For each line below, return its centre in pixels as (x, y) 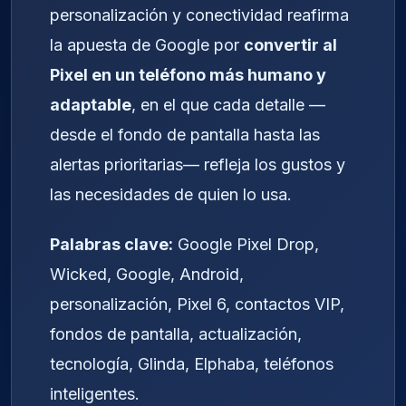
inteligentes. (95, 393)
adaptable (91, 105)
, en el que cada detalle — (228, 105)
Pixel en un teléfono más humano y (188, 75)
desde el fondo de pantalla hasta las (185, 135)
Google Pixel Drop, (246, 244)
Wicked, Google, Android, (147, 274)
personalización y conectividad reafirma (199, 15)
